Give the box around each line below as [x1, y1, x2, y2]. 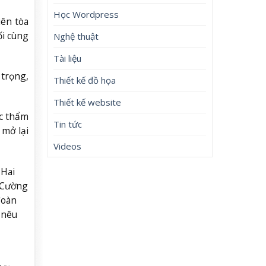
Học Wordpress [53, 8, 119, 20]
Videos [53, 140, 82, 152]
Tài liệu [53, 52, 82, 64]
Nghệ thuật [53, 30, 99, 42]
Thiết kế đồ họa [53, 74, 116, 86]
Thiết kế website [53, 96, 122, 108]
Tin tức [53, 118, 83, 130]
